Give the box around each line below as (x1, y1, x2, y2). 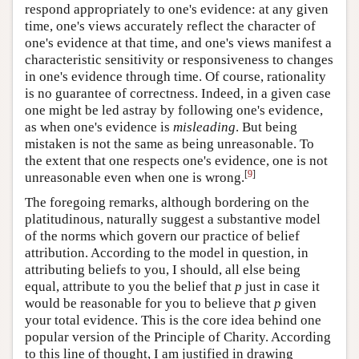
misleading (173, 119, 236, 135)
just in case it (242, 278, 320, 294)
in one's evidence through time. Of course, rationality (25, 68, 326, 84)
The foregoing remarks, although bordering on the (25, 194, 309, 210)
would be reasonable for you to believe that (25, 295, 274, 311)
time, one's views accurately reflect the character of (25, 18, 316, 34)
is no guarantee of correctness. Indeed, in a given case (25, 85, 331, 101)
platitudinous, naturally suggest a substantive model (25, 211, 321, 227)
